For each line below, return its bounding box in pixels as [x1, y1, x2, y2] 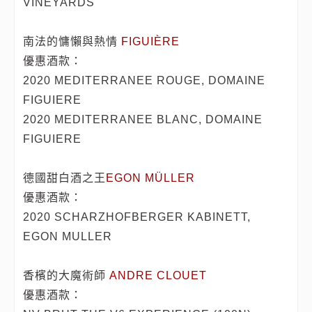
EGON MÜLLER [106, 171, 196, 184]
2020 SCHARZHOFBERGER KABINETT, [23, 210, 251, 223]
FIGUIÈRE [121, 35, 180, 47]
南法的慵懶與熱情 [23, 35, 122, 47]
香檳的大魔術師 [23, 269, 110, 281]
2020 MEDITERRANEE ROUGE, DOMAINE [23, 74, 266, 86]
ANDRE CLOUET [109, 269, 208, 281]
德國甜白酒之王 [23, 171, 107, 184]
